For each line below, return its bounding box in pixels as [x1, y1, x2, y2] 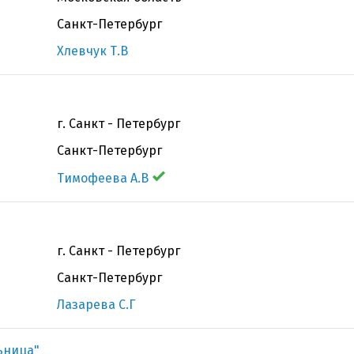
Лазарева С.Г [57, 297, 136, 312]
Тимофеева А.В [57, 171, 149, 186]
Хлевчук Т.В [57, 43, 128, 58]
